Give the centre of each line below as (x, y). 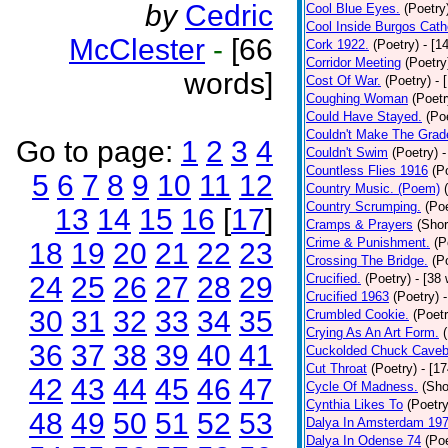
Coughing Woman (357, 98)
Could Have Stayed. (364, 116)
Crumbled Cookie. (357, 314)
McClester (137, 49)
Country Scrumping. (363, 206)
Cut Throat (336, 368)
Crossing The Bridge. (367, 260)
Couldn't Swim (347, 152)
